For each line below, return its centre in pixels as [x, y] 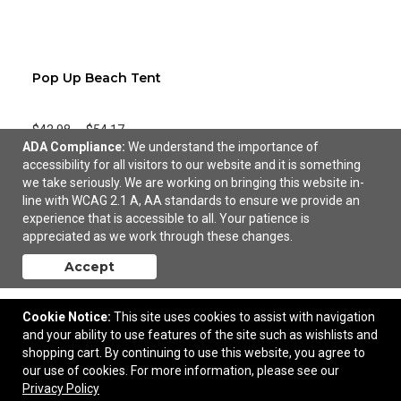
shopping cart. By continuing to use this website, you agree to [194, 353]
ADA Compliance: [74, 147]
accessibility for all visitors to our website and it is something [192, 165]
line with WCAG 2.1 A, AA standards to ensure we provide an [191, 200]
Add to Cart [87, 176]
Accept [90, 267]
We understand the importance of [223, 147]
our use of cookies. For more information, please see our [181, 371]
